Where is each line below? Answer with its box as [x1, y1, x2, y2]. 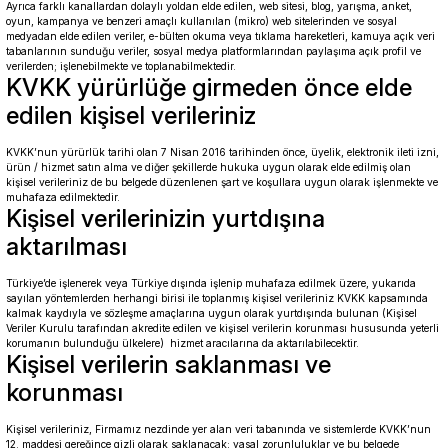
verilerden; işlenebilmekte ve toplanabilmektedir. [6, 60, 236, 72]
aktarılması [6, 232, 127, 261]
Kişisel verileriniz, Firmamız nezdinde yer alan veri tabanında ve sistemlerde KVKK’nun [6, 423, 431, 435]
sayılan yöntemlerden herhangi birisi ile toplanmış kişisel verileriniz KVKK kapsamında [6, 292, 428, 304]
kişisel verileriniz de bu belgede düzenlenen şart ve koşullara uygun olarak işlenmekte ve [6, 176, 438, 188]
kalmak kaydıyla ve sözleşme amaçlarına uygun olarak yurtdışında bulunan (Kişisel [6, 307, 417, 319]
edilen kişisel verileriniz [6, 101, 256, 130]
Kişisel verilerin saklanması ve [6, 350, 331, 379]
